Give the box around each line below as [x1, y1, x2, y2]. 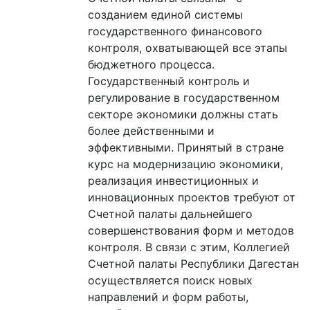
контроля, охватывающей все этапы [88, 40, 287, 55]
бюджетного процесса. [88, 57, 215, 71]
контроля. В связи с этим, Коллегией [88, 239, 290, 254]
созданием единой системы [88, 7, 243, 21]
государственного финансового [88, 24, 262, 38]
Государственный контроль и [88, 73, 250, 88]
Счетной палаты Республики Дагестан [88, 256, 299, 271]
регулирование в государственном [88, 90, 280, 104]
